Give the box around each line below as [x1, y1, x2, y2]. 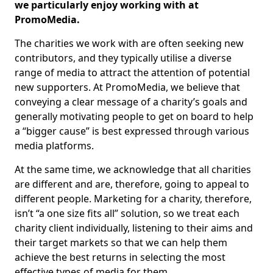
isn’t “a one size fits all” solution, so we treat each [15, 207, 239, 220]
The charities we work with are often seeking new [15, 37, 244, 50]
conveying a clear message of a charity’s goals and [15, 95, 247, 108]
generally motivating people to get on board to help [15, 110, 253, 123]
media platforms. [15, 139, 94, 152]
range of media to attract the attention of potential [15, 66, 250, 79]
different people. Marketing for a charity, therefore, [15, 192, 252, 205]
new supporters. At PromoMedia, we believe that [15, 80, 240, 94]
